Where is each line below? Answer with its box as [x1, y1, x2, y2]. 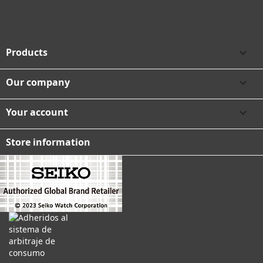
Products [6, 45, 48, 59]
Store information [6, 135, 90, 149]
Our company [6, 75, 70, 89]
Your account [6, 105, 68, 119]
